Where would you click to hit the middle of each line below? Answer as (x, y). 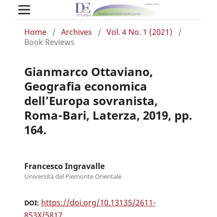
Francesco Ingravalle (64, 166)
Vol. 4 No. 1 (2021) (139, 32)
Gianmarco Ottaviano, (88, 71)
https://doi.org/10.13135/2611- (98, 202)
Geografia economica (85, 86)
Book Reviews (49, 42)
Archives (76, 32)
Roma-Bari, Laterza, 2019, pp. (108, 115)
